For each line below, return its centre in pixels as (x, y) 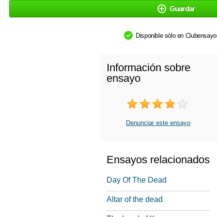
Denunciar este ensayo (158, 123)
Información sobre (148, 68)
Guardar (182, 8)
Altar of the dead (135, 199)
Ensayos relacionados (158, 160)
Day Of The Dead (137, 180)
